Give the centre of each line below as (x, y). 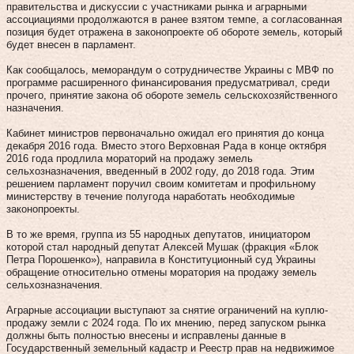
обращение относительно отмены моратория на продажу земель (162, 272)
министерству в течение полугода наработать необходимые (151, 196)
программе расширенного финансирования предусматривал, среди (168, 82)
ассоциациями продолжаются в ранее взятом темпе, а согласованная (174, 19)
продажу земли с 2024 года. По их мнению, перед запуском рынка (166, 322)
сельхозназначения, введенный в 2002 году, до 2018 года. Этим (160, 171)
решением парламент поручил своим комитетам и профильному (161, 183)
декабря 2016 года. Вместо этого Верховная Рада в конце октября (166, 145)
